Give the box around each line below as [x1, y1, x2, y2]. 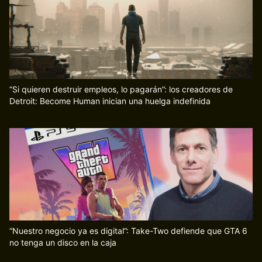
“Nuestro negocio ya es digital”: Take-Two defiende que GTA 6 [9, 226, 247, 236]
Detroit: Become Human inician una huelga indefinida [9, 95, 211, 106]
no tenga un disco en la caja [9, 237, 116, 248]
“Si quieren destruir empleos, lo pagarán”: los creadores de [9, 84, 233, 94]
